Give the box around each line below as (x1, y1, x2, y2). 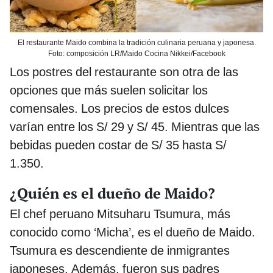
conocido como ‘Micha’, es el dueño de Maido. (10, 225, 255, 240)
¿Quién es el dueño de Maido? (10, 183, 215, 204)
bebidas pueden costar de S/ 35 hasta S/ (10, 138, 227, 153)
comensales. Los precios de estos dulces (10, 101, 229, 116)
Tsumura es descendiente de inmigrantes (10, 243, 230, 258)
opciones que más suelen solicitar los (10, 83, 208, 98)
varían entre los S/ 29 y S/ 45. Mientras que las (10, 119, 260, 135)
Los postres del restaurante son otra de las (10, 65, 238, 80)
